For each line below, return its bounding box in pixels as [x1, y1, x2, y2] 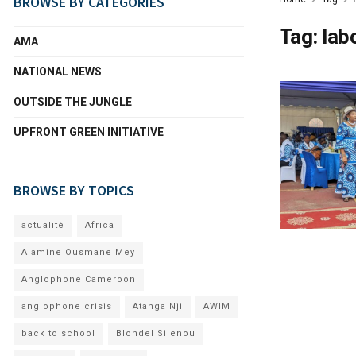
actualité [21, 220, 64, 230]
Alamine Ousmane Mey [21, 247, 135, 257]
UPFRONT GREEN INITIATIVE [14, 126, 164, 138]
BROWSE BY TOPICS [14, 181, 134, 199]
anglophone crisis [21, 301, 112, 311]
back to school [21, 328, 95, 339]
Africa [85, 220, 114, 230]
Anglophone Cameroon [21, 274, 136, 284]
